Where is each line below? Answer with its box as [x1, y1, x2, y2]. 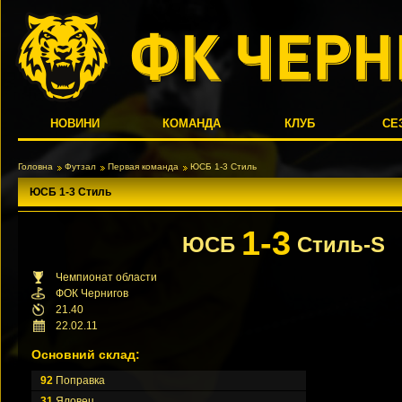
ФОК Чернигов [56, 287, 128, 300]
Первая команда [108, 162, 179, 171]
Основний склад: [31, 347, 140, 362]
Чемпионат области [56, 271, 157, 284]
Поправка [53, 374, 105, 387]
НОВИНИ [50, 117, 100, 130]
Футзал [65, 162, 96, 171]
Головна [18, 162, 53, 171]
